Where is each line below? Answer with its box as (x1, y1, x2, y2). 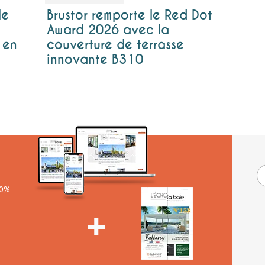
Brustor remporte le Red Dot (46, 7, 212, 23)
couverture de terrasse (46, 37, 184, 53)
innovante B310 (46, 51, 143, 67)
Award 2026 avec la (46, 22, 169, 38)
